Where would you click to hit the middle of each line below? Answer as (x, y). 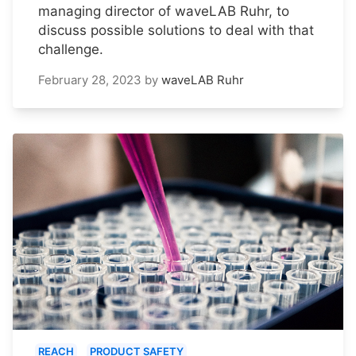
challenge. (71, 49)
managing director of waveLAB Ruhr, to (164, 11)
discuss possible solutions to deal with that (176, 30)
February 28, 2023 (90, 79)
